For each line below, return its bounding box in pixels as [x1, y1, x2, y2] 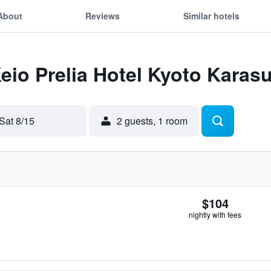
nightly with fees [189, 209, 241, 220]
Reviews [85, 9, 120, 22]
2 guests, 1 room [117, 114, 188, 128]
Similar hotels [183, 9, 240, 22]
